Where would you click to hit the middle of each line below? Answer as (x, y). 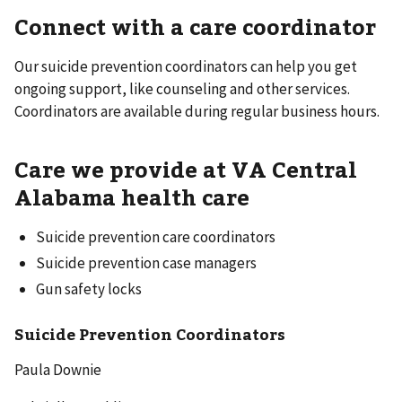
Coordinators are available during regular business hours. (197, 111)
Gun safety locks (89, 289)
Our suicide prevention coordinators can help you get (186, 66)
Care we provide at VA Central (186, 168)
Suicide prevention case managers (146, 263)
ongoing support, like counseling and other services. (182, 88)
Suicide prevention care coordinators (156, 236)
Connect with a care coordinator (195, 26)
